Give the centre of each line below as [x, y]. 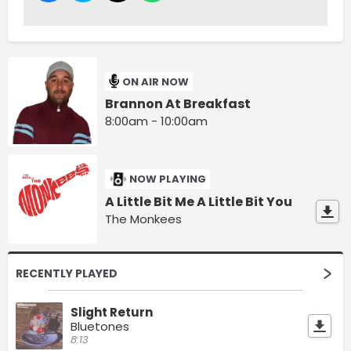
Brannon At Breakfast [178, 104]
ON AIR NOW [156, 81]
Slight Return [112, 313]
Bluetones [100, 327]
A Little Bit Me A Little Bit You [199, 202]
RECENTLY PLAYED [67, 274]
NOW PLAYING [168, 179]
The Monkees [144, 219]
